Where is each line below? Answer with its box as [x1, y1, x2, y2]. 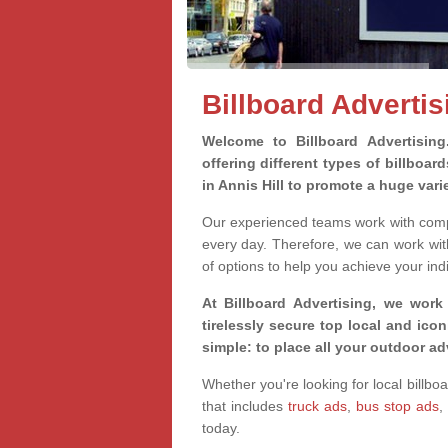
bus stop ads [355, 398, 439, 414]
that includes [201, 398, 288, 414]
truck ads [287, 398, 347, 414]
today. [201, 420, 240, 436]
